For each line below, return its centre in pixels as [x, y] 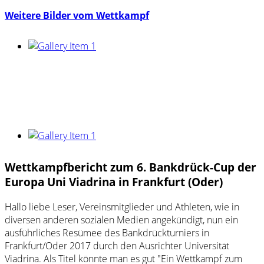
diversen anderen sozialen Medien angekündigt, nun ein [121, 220]
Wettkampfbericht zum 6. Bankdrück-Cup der [131, 167]
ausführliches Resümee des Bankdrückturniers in [107, 233]
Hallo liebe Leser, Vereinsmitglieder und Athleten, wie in [122, 207]
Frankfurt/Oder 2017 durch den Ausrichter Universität [117, 246]
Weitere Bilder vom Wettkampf [77, 16]
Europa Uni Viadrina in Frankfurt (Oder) [114, 182]
